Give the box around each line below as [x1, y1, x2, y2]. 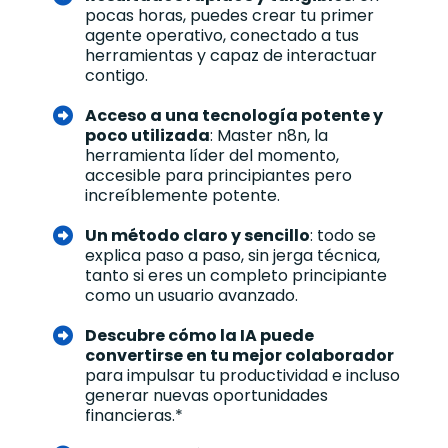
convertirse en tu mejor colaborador [85, 343, 394, 367]
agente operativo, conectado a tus [85, 23, 359, 47]
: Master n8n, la [210, 123, 328, 147]
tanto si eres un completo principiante [85, 263, 387, 287]
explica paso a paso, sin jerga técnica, [85, 243, 380, 267]
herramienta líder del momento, [85, 143, 339, 167]
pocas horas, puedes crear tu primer [85, 3, 374, 27]
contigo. [85, 63, 148, 87]
